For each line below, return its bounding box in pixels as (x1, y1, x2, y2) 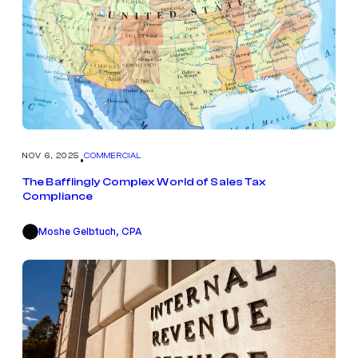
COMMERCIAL (83, 151, 141, 161)
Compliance (22, 189, 93, 204)
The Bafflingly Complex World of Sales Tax (22, 175, 267, 189)
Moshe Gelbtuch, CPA (38, 225, 142, 238)
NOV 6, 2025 (22, 151, 80, 161)
